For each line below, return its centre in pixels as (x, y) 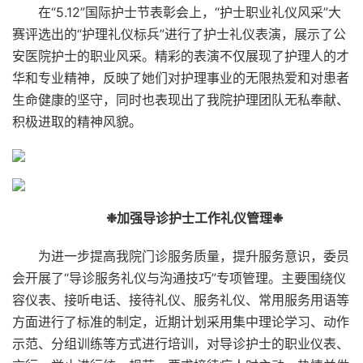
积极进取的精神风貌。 (77, 122)
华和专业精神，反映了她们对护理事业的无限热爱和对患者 (181, 78)
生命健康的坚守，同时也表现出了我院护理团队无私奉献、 (181, 100)
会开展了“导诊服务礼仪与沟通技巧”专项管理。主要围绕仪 (179, 278)
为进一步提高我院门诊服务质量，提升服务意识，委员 (194, 256)
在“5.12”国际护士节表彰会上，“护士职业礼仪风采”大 (190, 12)
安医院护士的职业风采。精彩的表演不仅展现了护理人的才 (181, 56)
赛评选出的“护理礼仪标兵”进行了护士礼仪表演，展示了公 (179, 34)
